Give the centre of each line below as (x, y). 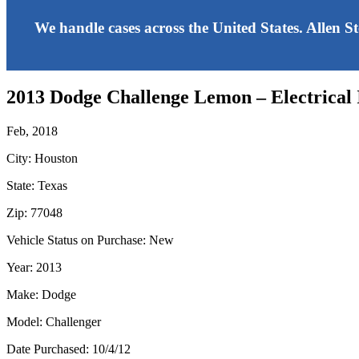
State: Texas (37, 185)
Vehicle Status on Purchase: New (90, 240)
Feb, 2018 (32, 131)
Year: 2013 (34, 267)
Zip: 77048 (34, 212)
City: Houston (42, 158)
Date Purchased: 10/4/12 (69, 349)
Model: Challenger (54, 321)
